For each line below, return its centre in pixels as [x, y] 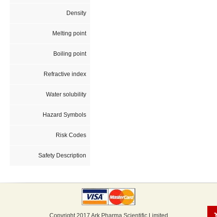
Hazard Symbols [64, 115]
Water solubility [66, 94]
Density [76, 13]
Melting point [69, 33]
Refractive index [65, 74]
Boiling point [70, 54]
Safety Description [62, 155]
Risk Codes [71, 135]
